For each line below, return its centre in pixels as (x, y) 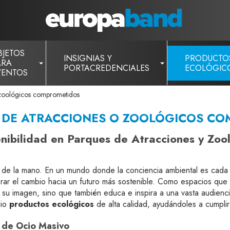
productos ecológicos (52, 204)
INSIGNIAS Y (88, 58)
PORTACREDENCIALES (107, 68)
